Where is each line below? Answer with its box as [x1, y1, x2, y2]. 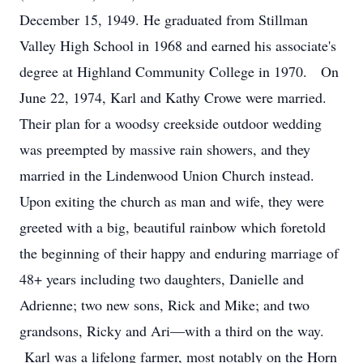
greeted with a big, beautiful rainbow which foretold [19, 217, 326, 237]
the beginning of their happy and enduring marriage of [19, 243, 339, 263]
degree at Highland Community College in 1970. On [19, 62, 339, 81]
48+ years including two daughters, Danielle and [19, 269, 304, 288]
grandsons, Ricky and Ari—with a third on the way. [19, 321, 329, 340]
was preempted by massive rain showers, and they [19, 139, 310, 159]
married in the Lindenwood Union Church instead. [19, 165, 314, 185]
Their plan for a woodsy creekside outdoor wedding [19, 113, 322, 133]
